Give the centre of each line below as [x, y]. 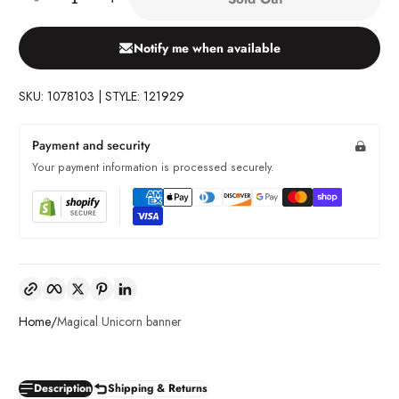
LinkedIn [153, 280]
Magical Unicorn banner [119, 322]
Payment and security [91, 145]
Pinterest [130, 280]
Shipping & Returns [157, 388]
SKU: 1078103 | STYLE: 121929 [102, 96]
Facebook [86, 280]
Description [62, 388]
